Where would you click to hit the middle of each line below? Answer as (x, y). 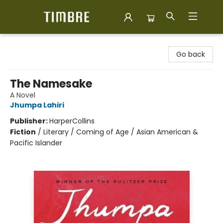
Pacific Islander (36, 143)
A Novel (23, 95)
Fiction (23, 132)
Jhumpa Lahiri (37, 105)
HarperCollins (72, 121)
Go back (191, 54)
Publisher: (30, 121)
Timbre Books (31, 43)
